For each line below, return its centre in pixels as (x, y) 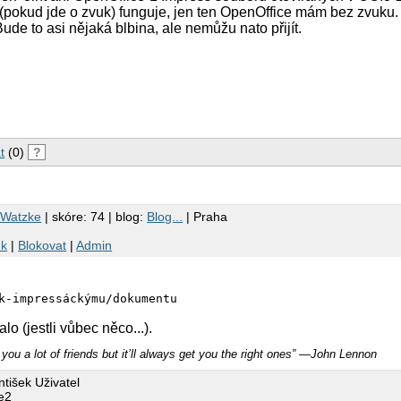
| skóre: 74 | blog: (94, 216)
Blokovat (43, 245)
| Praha (205, 216)
